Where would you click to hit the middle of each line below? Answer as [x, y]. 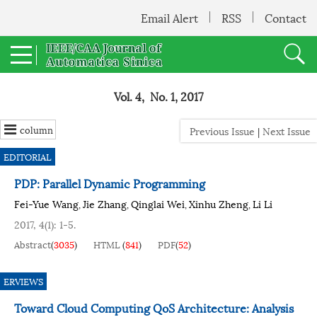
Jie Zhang [105, 203]
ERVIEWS [23, 281]
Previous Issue [219, 131]
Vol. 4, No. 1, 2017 [158, 96]
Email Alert [169, 17]
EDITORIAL [28, 156]
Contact [286, 17]
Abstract [33, 244]
